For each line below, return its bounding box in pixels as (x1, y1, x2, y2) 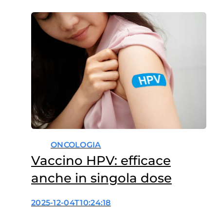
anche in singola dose (31, 170, 172, 186)
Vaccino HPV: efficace (31, 153, 171, 169)
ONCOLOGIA (50, 140, 101, 150)
